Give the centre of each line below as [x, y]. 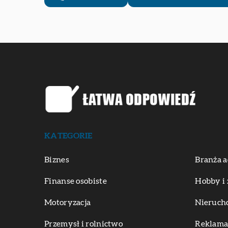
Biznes [57, 160]
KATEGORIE [68, 136]
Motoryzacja [68, 203]
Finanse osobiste [76, 181]
